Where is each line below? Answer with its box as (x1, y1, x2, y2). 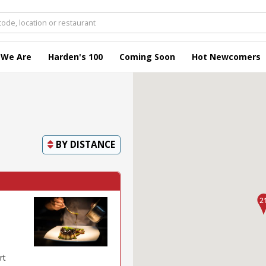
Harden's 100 (48, 51, 103, 62)
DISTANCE (70, 138, 115, 151)
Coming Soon (119, 51, 175, 62)
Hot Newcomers (192, 51, 261, 62)
